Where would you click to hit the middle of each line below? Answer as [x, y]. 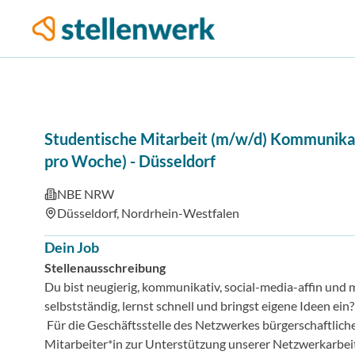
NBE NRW [86, 194]
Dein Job [72, 247]
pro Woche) [86, 161]
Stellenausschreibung [105, 267]
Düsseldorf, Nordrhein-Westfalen [148, 213]
